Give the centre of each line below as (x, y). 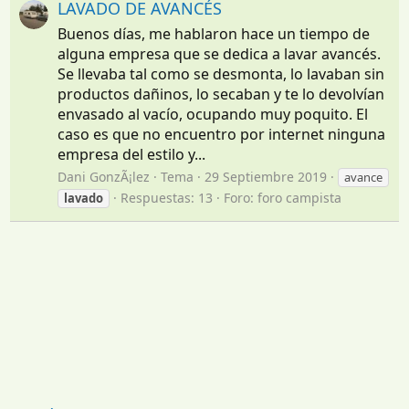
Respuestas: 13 (167, 197)
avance (364, 177)
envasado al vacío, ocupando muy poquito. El (213, 114)
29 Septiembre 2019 (266, 176)
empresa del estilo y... (132, 154)
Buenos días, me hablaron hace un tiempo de (214, 33)
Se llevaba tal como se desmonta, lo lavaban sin (221, 73)
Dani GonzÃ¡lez (104, 176)
